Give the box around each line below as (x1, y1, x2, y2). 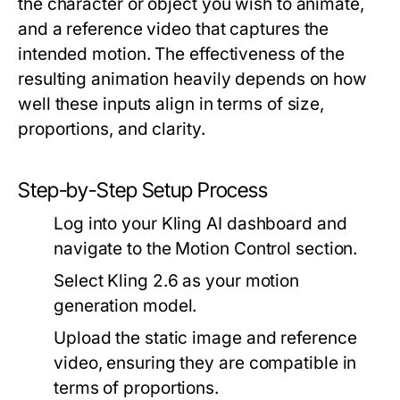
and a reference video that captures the (18, 19, 329, 39)
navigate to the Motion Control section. (54, 238, 358, 259)
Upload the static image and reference (54, 328, 357, 348)
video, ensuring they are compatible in (54, 353, 357, 373)
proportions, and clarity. (18, 119, 205, 139)
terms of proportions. (54, 378, 220, 398)
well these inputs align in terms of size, (18, 94, 325, 114)
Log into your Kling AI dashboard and (54, 213, 347, 234)
